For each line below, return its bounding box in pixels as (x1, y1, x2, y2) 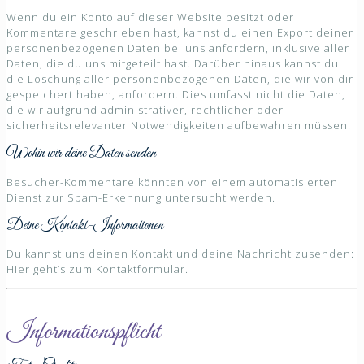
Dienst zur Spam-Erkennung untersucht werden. (6, 189, 275, 205)
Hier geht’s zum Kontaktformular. (6, 262, 188, 277)
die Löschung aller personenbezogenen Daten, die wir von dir (6, 71, 353, 87)
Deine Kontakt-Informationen (6, 215, 163, 236)
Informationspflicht (6, 317, 160, 349)
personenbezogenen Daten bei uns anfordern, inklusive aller (6, 41, 349, 56)
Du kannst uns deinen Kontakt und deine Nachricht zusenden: (6, 246, 354, 262)
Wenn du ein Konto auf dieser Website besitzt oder (6, 10, 294, 25)
